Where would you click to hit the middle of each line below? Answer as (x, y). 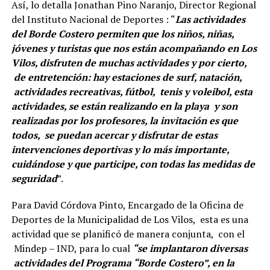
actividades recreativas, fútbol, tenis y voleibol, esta (132, 91)
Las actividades (210, 19)
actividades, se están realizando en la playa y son (124, 106)
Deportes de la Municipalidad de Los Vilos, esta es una (130, 219)
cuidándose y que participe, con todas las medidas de (133, 164)
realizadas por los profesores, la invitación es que (124, 120)
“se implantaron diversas (190, 248)
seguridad (34, 178)
